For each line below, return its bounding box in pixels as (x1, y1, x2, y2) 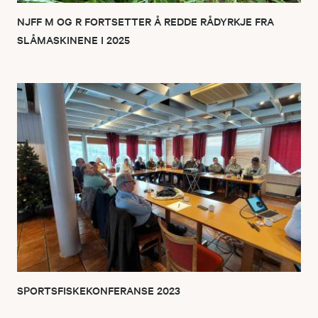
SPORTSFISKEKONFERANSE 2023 (17, 283, 180, 298)
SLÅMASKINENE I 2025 (17, 31, 130, 47)
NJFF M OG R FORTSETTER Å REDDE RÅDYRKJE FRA (17, 13, 274, 28)
